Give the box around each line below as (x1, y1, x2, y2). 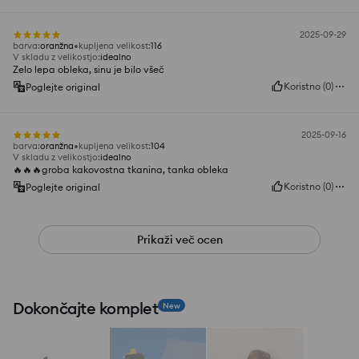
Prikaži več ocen (136, 232, 223, 248)
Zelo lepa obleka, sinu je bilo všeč (13, 63, 164, 76)
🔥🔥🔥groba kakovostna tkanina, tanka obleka (13, 163, 228, 176)
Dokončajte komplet (13, 298, 159, 319)
